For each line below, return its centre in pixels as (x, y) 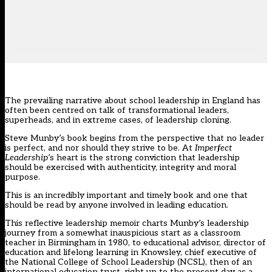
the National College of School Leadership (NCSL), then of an (128, 262)
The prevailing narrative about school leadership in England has (133, 101)
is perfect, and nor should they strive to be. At (100, 148)
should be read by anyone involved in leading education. (117, 205)
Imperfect (213, 148)
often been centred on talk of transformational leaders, (117, 110)
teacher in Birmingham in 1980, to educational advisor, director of (135, 243)
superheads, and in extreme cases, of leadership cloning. (118, 120)
